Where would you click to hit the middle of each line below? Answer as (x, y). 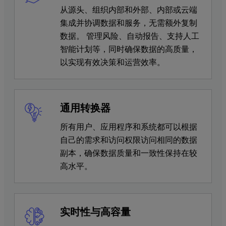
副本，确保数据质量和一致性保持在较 (129, 153)
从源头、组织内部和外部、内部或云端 (129, 9)
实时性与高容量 (95, 211)
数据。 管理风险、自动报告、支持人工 (130, 36)
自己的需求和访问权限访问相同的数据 (129, 139)
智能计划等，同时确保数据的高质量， (129, 49)
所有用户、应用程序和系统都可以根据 (129, 126)
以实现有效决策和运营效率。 (112, 62)
